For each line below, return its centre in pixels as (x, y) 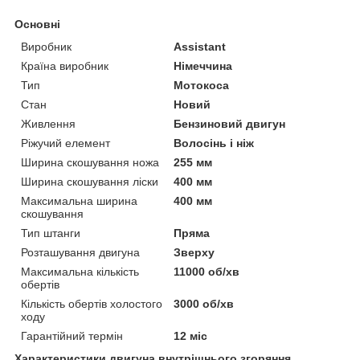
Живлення (48, 123)
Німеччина (203, 65)
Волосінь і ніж (214, 143)
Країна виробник (65, 65)
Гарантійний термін (72, 335)
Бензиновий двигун (230, 123)
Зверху (194, 252)
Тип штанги (51, 233)
